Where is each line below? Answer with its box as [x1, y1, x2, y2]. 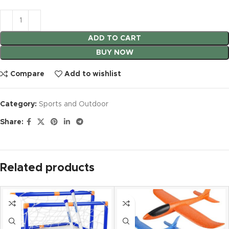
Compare [10, 70, 44, 78]
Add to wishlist [64, 70, 122, 78]
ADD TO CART [88, 35, 141, 42]
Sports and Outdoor [39, 101, 108, 108]
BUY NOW [96, 49, 133, 57]
